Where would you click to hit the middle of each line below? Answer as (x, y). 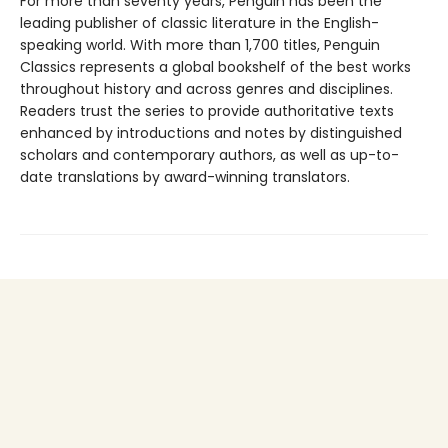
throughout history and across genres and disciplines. (206, 89)
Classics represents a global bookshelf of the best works (215, 67)
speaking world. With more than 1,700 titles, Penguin (200, 45)
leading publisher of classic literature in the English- (199, 23)
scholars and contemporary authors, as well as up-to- (209, 155)
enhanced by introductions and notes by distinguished (211, 133)
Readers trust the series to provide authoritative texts (207, 111)
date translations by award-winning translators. (185, 177)
